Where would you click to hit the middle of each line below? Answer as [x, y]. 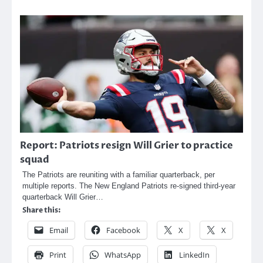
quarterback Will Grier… [63, 197]
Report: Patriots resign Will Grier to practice [127, 146]
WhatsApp [123, 255]
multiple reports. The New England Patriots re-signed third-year [129, 186]
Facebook [123, 230]
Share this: [42, 210]
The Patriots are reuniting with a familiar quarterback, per [119, 175]
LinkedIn [194, 255]
